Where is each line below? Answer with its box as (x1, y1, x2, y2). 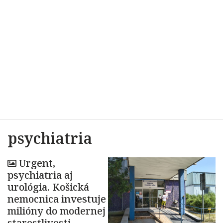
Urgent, (19, 156, 55, 170)
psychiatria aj (7, 168, 73, 182)
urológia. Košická (7, 180, 89, 194)
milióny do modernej (7, 204, 106, 218)
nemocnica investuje (7, 192, 106, 206)
